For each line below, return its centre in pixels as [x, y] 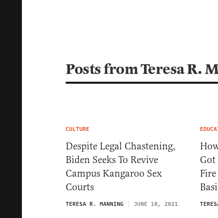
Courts [80, 187]
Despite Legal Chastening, [121, 146]
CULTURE [78, 129]
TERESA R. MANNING [95, 204]
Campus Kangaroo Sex [114, 173]
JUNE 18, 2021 [156, 204]
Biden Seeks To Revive [112, 160]
